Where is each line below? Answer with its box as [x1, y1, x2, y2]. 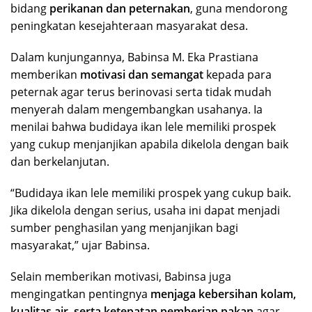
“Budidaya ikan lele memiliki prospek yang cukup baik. [10, 185, 291, 201]
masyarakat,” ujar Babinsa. [10, 237, 150, 253]
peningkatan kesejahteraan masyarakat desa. [10, 17, 248, 33]
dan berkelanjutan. [10, 153, 109, 169]
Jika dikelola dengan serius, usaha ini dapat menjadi [10, 202, 280, 218]
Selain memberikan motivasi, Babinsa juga [10, 268, 231, 284]
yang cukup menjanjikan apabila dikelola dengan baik [10, 136, 288, 152]
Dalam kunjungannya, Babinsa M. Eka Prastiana [10, 49, 258, 65]
